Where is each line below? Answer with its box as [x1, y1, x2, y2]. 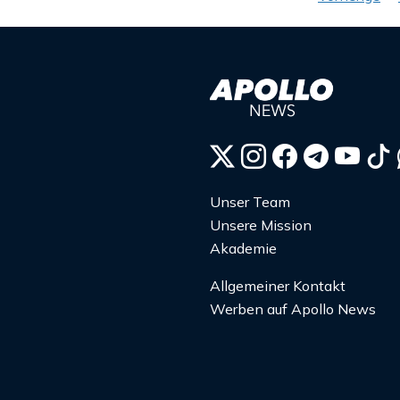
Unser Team [210, 193, 290, 212]
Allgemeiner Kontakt [210, 277, 346, 296]
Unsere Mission [210, 216, 312, 235]
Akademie [210, 239, 277, 258]
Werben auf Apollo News [210, 300, 376, 319]
